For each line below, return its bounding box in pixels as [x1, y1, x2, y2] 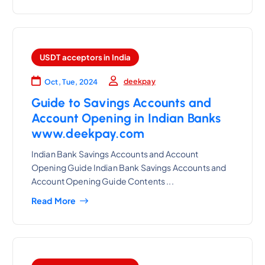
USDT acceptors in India [39, 52, 131, 63]
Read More [31, 195, 76, 206]
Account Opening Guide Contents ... [31, 175, 174, 186]
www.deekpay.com [31, 126, 145, 141]
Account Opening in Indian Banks [31, 111, 221, 126]
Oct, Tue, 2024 [44, 77, 98, 87]
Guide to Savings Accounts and [31, 95, 211, 111]
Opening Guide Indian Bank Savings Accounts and [31, 161, 227, 173]
